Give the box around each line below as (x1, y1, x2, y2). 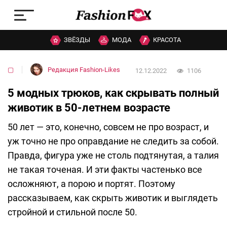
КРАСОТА (153, 36, 181, 44)
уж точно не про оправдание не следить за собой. (8, 136, 219, 147)
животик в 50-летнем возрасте (8, 101, 170, 115)
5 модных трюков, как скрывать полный (8, 87, 219, 100)
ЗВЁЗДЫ (64, 36, 90, 44)
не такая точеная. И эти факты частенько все (8, 164, 202, 175)
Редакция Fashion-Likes (48, 65, 120, 73)
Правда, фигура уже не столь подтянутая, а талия (8, 150, 219, 161)
